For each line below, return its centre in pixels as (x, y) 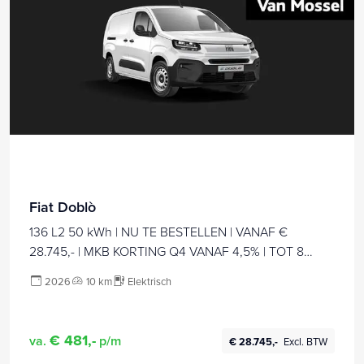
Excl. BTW (306, 341)
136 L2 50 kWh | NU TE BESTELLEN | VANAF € (158, 231)
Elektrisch (149, 281)
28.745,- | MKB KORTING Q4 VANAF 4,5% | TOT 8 (167, 251)
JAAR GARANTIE (76, 270)
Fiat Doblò (63, 206)
